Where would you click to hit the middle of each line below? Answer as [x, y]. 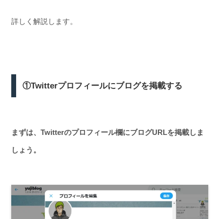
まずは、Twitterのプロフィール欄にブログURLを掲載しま [107, 132]
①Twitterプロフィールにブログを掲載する [103, 86]
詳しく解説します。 [44, 21]
